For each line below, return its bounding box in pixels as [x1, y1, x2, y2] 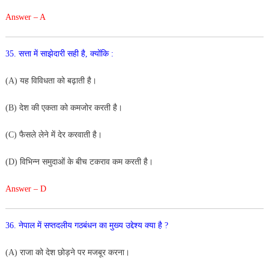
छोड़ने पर [57, 247, 88, 257]
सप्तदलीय [43, 220, 74, 230]
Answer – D [5, 184, 46, 193]
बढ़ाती [67, 76, 87, 85]
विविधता [31, 76, 57, 85]
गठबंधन [74, 220, 99, 230]
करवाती [67, 130, 92, 139]
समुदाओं [41, 157, 67, 166]
